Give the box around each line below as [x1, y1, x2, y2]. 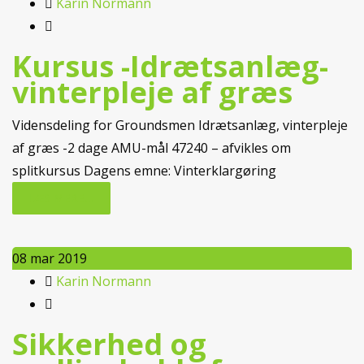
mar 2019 [30, 249, 87, 267]
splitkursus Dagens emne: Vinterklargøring [12, 162, 276, 180]
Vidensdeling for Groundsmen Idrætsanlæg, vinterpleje [12, 116, 348, 134]
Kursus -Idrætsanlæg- [12, 46, 328, 86]
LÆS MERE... [28, 190, 94, 206]
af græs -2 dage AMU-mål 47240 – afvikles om [12, 139, 291, 157]
